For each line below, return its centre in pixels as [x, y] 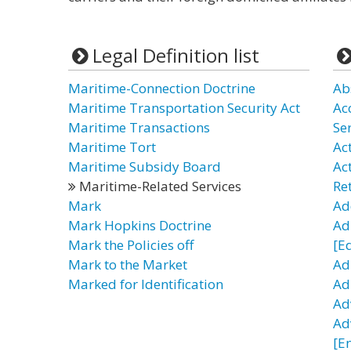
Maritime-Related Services [159, 186]
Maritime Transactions [139, 127]
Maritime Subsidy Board [145, 166]
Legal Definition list [175, 55]
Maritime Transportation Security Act [184, 108]
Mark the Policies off [131, 245]
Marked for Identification [146, 284]
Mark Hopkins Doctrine [140, 225]
